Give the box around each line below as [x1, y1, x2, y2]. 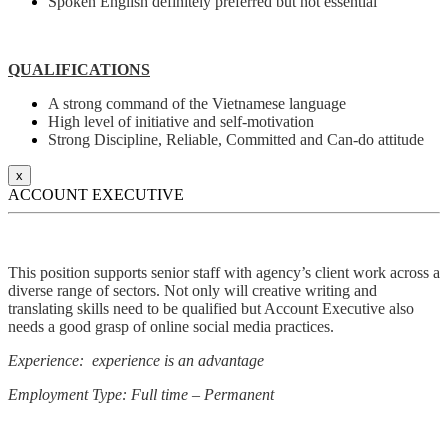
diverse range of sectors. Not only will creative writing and [8, 282, 377, 300]
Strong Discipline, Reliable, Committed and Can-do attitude [48, 131, 424, 149]
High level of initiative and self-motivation [48, 113, 314, 131]
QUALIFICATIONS [8, 61, 150, 79]
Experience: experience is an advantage [8, 352, 264, 370]
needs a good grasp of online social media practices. [8, 318, 334, 336]
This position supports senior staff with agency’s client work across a [8, 264, 440, 282]
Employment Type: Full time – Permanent [8, 386, 274, 404]
